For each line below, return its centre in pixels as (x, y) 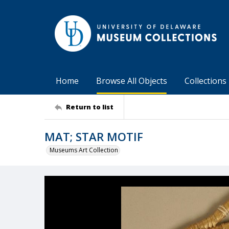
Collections (205, 81)
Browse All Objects (132, 81)
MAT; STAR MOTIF (94, 136)
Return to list (90, 107)
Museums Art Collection (84, 150)
